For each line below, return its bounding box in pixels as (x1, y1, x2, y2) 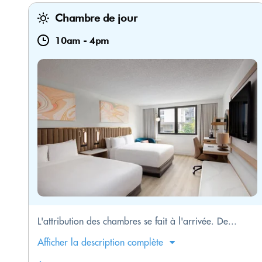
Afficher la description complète (37, 236, 163, 249)
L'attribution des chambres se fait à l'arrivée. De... (37, 215, 237, 227)
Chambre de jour (55, 12, 137, 25)
